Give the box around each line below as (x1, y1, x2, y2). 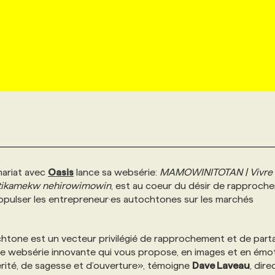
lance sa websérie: (74, 167, 160, 177)
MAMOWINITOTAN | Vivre (160, 167, 273, 177)
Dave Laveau (192, 260, 250, 271)
